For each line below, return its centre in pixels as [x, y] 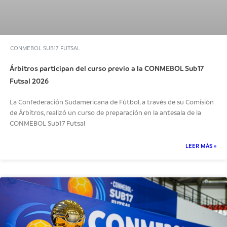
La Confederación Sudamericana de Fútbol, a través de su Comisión [112, 102]
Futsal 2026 [29, 81]
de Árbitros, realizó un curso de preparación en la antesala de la [106, 112]
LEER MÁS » [201, 145]
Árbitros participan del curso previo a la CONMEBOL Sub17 [107, 68]
